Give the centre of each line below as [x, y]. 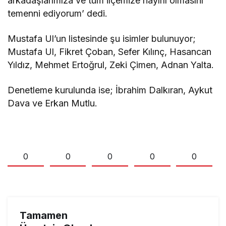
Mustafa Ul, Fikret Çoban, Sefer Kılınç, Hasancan [110, 52]
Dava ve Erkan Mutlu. [53, 103]
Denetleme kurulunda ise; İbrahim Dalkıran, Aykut [110, 90]
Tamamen [44, 215]
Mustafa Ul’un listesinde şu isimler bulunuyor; [102, 39]
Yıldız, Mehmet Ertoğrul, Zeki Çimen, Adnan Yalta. [111, 65]
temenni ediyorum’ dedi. [58, 14]
